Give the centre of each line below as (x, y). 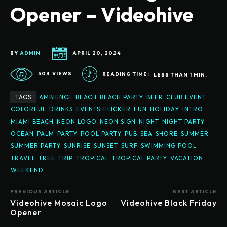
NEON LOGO (77, 121)
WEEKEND (27, 170)
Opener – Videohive (102, 14)
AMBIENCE (56, 97)
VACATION (187, 158)
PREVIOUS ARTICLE (40, 191)
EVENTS (88, 109)
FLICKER (117, 109)
